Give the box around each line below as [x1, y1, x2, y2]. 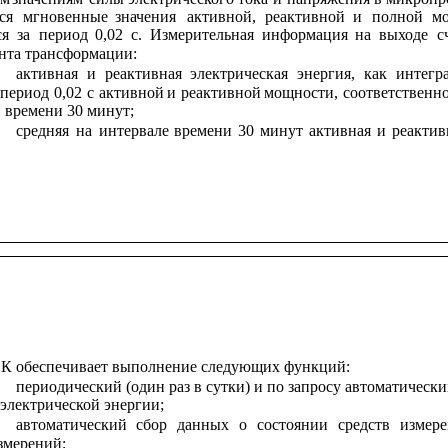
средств [337, 416, 390, 434]
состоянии [257, 416, 329, 434]
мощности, [264, 83, 339, 101]
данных [177, 416, 230, 434]
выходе [379, 26, 429, 44]
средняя [15, 121, 69, 139]
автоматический [15, 416, 127, 434]
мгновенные [22, 7, 108, 25]
